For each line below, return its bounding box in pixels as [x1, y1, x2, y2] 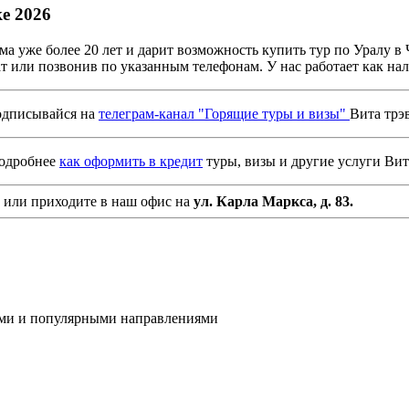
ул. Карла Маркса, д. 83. [194, 193, 353, 209]
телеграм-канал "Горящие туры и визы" [99, 105, 350, 121]
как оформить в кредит [59, 152, 203, 169]
